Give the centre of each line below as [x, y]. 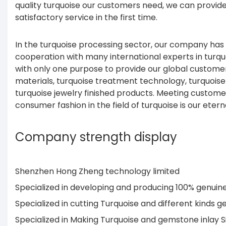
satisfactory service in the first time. [86, 18]
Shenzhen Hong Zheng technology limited [98, 172]
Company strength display [96, 137]
